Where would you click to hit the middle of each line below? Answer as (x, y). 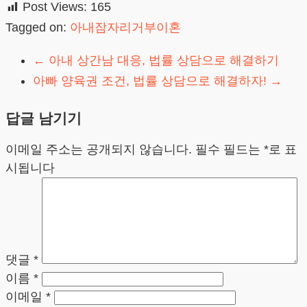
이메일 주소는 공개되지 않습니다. (99, 149)
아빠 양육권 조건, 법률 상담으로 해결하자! (151, 81)
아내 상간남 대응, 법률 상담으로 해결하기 (162, 61)
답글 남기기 (44, 118)
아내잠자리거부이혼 (125, 28)
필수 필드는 (230, 149)
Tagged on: (38, 28)
